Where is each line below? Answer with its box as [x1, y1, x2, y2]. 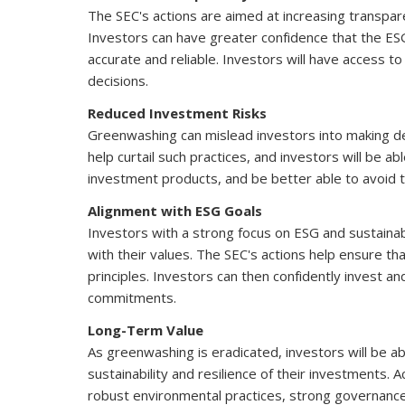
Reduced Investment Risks [88, 104, 267, 122]
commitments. [88, 288, 176, 306]
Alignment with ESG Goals [88, 202, 262, 220]
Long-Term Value [88, 321, 203, 339]
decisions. [88, 71, 148, 89]
